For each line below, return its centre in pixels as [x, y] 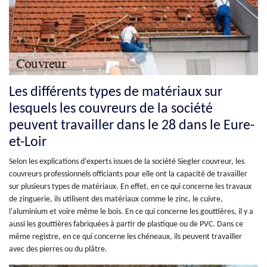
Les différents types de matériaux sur [116, 92]
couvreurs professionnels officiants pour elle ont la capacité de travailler [128, 174]
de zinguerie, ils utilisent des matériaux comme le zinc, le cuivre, [116, 199]
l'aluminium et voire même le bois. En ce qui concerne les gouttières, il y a [131, 212]
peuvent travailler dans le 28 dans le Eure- [132, 125]
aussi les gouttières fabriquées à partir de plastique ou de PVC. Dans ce [126, 224]
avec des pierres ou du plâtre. [58, 249]
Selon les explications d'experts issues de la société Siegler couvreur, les [127, 162]
